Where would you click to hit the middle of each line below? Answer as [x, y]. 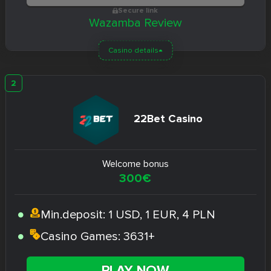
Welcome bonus [135, 164]
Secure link [138, 11]
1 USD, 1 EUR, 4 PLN [162, 215]
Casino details [134, 50]
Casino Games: [82, 237]
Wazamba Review [135, 23]
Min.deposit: [74, 215]
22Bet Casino [168, 118]
